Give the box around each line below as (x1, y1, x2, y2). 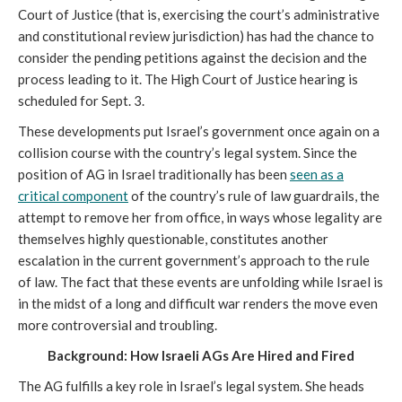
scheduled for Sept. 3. (18, 92, 144, 109)
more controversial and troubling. (18, 317, 217, 334)
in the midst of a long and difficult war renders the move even (18, 295, 378, 312)
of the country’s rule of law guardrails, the (128, 188, 380, 205)
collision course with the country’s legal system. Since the (18, 144, 357, 162)
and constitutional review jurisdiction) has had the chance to (18, 28, 374, 45)
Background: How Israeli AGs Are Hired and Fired (48, 347, 354, 364)
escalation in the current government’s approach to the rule (18, 252, 370, 269)
